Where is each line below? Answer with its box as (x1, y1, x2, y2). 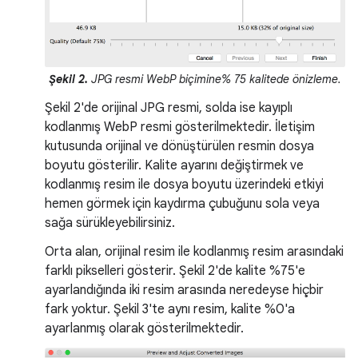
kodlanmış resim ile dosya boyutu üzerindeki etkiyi (45, 176, 324, 193)
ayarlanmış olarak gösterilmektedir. (45, 320, 244, 336)
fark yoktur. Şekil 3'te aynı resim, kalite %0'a (45, 300, 295, 317)
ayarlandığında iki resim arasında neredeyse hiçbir (45, 281, 324, 298)
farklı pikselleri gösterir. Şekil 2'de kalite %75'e (45, 262, 305, 279)
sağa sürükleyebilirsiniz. (45, 214, 175, 231)
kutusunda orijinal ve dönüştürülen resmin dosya (45, 137, 314, 154)
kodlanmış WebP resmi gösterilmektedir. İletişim (45, 118, 315, 135)
